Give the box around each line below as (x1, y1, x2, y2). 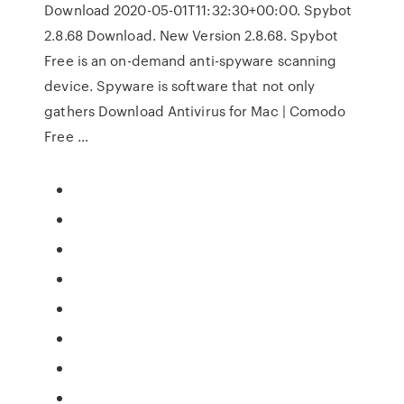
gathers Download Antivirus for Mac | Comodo (44, 101, 346, 121)
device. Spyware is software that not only (44, 76, 316, 96)
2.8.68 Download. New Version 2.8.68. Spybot (44, 25, 339, 45)
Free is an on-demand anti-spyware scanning (44, 50, 337, 70)
